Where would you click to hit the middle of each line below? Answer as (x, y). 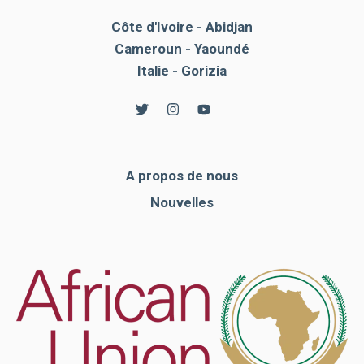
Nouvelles (182, 202)
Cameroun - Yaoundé (182, 48)
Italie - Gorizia (182, 70)
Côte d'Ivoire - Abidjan (182, 26)
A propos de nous (182, 175)
